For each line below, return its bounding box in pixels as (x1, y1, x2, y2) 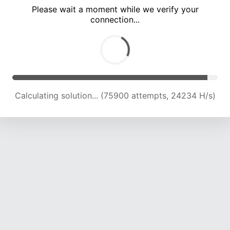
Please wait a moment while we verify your (31, 4, 199, 15)
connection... (90, 14, 140, 25)
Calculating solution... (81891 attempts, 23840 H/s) (16, 90, 214, 101)
